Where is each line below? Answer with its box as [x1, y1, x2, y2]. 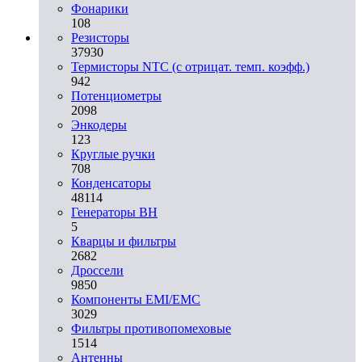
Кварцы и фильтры [71, 234, 176, 248]
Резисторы [71, 30, 129, 44]
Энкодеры [71, 117, 127, 132]
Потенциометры [71, 88, 162, 103]
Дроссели [71, 263, 124, 277]
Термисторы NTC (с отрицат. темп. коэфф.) [71, 59, 309, 74]
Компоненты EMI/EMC [71, 292, 200, 306]
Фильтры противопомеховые [71, 321, 231, 335]
